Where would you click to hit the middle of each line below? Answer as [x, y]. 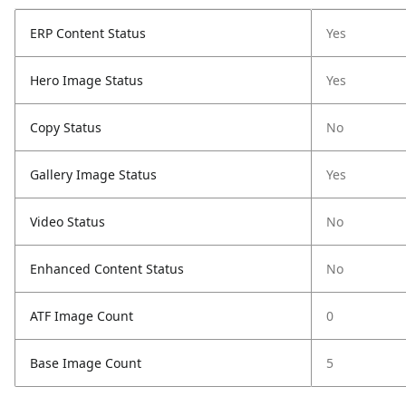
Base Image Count [86, 363]
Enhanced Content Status [107, 269]
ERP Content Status [88, 33]
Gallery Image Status [93, 174]
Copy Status [66, 127]
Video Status [68, 222]
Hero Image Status [87, 80]
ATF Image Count [82, 316]
